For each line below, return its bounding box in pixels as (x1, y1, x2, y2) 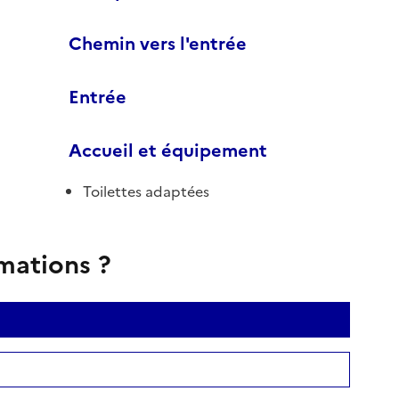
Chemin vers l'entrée (69, 29, 247, 57)
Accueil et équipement (69, 136, 267, 164)
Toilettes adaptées (83, 180, 209, 202)
